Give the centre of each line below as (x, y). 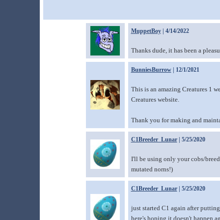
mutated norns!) (152, 169)
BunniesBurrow (151, 70)
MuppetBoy (146, 31)
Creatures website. (155, 99)
